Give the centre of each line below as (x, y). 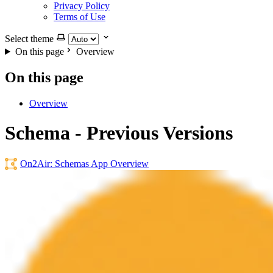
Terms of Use (80, 17)
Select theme (29, 39)
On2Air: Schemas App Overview (84, 163)
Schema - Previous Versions (119, 133)
